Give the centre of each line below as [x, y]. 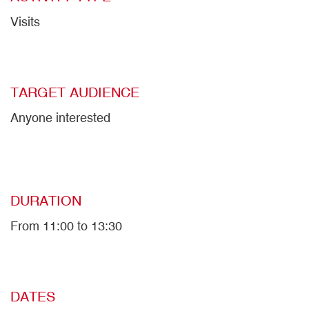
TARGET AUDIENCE [75, 92]
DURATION [46, 201]
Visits [25, 22]
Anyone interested [60, 118]
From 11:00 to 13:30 [66, 226]
